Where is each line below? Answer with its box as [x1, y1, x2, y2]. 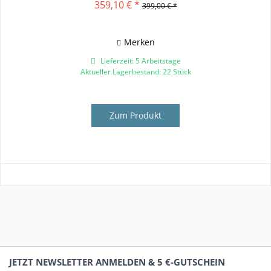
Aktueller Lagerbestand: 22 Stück [80, 67, 191, 77]
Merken [123, 36, 155, 48]
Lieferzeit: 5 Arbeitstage [98, 56, 181, 67]
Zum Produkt [109, 109, 162, 122]
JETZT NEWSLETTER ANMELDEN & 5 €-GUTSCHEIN [9, 256, 225, 269]
